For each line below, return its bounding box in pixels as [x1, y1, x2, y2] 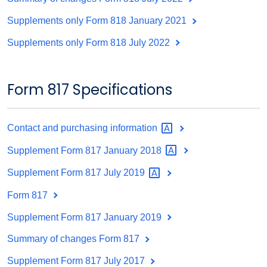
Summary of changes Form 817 [7, 234, 142, 244]
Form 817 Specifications [7, 79, 172, 100]
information [110, 123, 160, 133]
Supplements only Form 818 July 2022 [7, 37, 172, 48]
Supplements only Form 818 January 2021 [7, 15, 189, 26]
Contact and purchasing [7, 123, 110, 133]
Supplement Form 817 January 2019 [7, 212, 164, 222]
